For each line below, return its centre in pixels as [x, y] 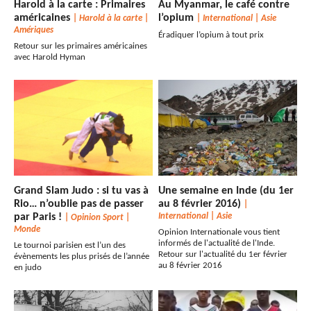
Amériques [34, 31]
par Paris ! [39, 218]
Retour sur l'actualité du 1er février [223, 255]
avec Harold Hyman [50, 58]
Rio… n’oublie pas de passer [79, 204]
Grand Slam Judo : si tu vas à [81, 191]
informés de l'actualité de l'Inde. [217, 244]
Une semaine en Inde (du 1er [226, 191]
